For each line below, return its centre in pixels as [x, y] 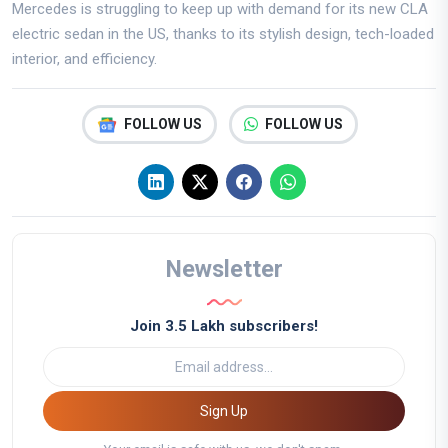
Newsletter [224, 269]
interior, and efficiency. [84, 59]
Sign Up [239, 410]
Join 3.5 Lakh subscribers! [224, 326]
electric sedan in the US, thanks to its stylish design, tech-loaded [223, 34]
